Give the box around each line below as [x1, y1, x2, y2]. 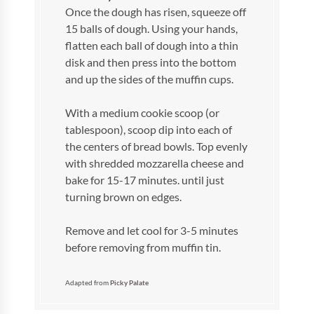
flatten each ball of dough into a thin [65, 39, 239, 51]
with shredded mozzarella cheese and [65, 157, 245, 169]
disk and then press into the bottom [65, 56, 237, 68]
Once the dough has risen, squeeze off [65, 6, 247, 18]
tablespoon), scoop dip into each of [65, 123, 233, 135]
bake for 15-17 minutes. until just [65, 174, 225, 186]
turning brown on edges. [65, 191, 184, 203]
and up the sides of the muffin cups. [65, 73, 234, 85]
